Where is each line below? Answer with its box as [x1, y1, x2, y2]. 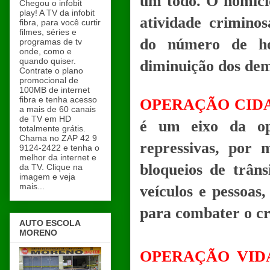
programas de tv [19, 36, 82, 46]
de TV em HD [19, 113, 71, 124]
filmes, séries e [19, 27, 77, 37]
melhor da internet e [19, 152, 96, 162]
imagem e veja [19, 171, 75, 181]
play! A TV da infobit [19, 7, 95, 17]
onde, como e [19, 46, 72, 56]
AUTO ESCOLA [19, 218, 81, 228]
